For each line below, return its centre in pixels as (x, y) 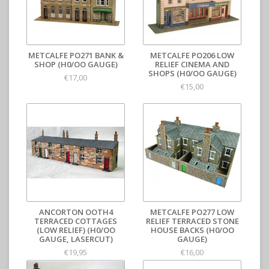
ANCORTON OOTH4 (76, 212)
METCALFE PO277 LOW (192, 212)
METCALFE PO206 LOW (192, 55)
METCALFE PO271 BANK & (76, 55)
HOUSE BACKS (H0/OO (192, 230)
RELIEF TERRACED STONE (192, 221)
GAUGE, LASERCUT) (76, 239)
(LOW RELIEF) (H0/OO (76, 230)
